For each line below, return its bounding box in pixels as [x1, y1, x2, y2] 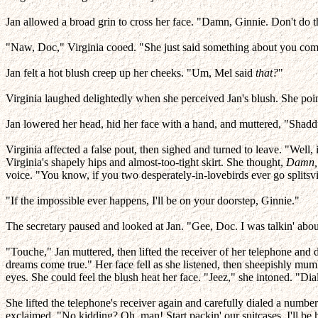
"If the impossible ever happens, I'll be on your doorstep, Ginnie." [6, 194, 300, 207]
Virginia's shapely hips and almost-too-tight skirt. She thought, [6, 156, 286, 168]
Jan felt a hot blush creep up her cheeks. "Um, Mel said [6, 67, 256, 79]
